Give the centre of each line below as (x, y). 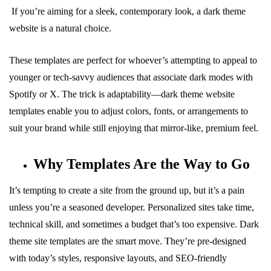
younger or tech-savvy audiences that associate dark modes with (131, 77)
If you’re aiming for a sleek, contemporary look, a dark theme (127, 11)
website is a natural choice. (60, 28)
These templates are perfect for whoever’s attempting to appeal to (133, 60)
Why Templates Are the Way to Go (142, 164)
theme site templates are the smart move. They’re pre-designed (128, 241)
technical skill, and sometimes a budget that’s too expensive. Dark (134, 224)
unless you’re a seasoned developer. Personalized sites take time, (132, 207)
